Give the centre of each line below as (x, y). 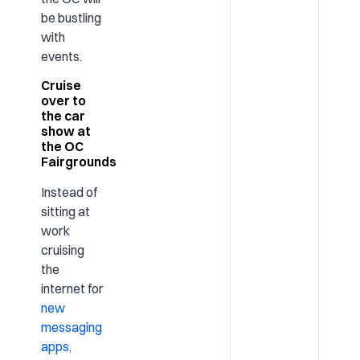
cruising (62, 250)
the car (63, 115)
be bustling (71, 18)
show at (65, 131)
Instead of (69, 192)
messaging (71, 327)
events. (61, 57)
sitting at (65, 211)
